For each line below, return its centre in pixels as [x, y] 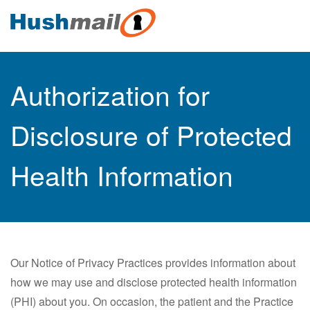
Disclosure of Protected [151, 134]
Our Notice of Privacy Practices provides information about [153, 263]
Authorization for [110, 94]
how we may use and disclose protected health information [154, 282]
